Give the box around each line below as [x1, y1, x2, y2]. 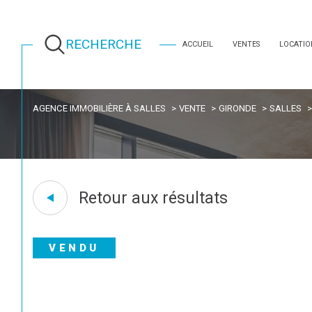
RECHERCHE [65, 36, 142, 53]
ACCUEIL [182, 39, 213, 49]
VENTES [232, 39, 260, 49]
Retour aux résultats [78, 188, 228, 208]
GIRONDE [218, 102, 256, 114]
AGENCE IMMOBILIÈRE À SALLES [33, 102, 166, 114]
